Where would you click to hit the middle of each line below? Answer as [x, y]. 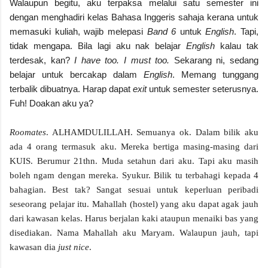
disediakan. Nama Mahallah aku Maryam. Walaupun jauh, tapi [134, 232]
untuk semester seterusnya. [202, 89]
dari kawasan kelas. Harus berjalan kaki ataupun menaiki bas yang [134, 218]
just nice [74, 247]
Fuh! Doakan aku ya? [51, 103]
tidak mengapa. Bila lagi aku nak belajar [98, 45]
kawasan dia [34, 247]
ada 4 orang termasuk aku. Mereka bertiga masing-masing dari [134, 146]
